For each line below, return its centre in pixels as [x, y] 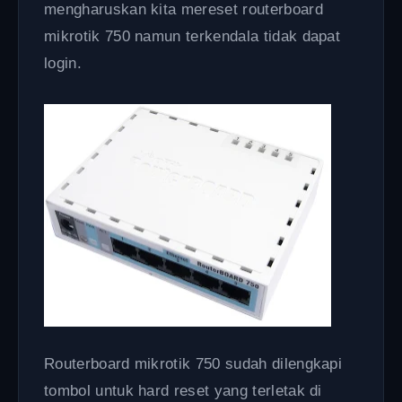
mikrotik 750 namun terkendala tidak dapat [192, 36]
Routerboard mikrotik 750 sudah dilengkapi [193, 363]
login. [63, 63]
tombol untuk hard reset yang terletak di [183, 390]
